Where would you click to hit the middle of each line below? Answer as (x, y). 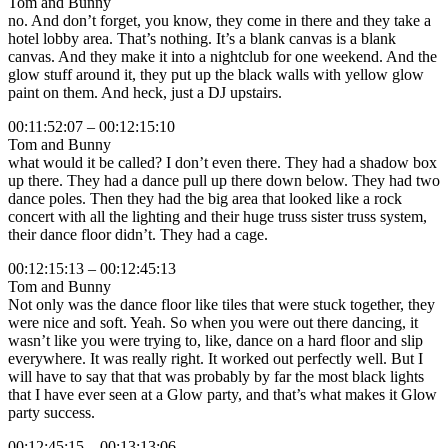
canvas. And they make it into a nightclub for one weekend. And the (222, 57)
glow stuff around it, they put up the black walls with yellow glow (216, 75)
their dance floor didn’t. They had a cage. (138, 235)
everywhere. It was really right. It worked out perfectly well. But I (215, 359)
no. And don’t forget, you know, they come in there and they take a (219, 21)
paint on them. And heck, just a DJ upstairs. (145, 93)
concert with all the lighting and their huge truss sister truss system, (217, 217)
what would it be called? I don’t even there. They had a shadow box (222, 163)
